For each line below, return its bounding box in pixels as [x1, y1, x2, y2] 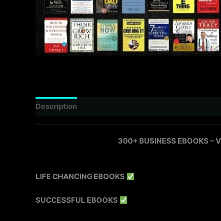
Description [36, 102, 77, 111]
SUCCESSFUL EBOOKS [36, 195, 119, 205]
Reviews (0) [86, 102, 129, 111]
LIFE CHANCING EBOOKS [36, 172, 126, 182]
